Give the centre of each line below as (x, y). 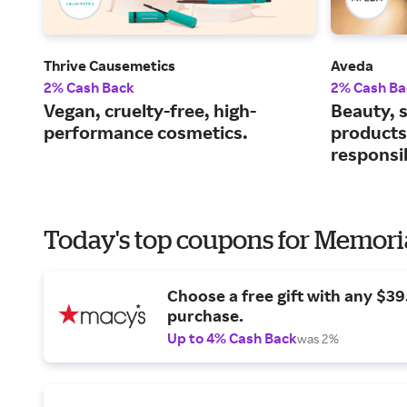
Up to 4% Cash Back (232, 338)
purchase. (205, 316)
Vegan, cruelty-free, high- (150, 111)
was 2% (318, 339)
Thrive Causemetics (109, 66)
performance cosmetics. (146, 133)
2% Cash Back (89, 88)
